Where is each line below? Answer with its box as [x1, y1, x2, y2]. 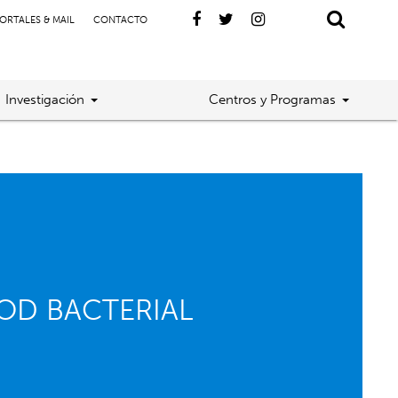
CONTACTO [92, 14, 147, 26]
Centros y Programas [208, 92, 336, 107]
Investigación [5, 92, 85, 107]
